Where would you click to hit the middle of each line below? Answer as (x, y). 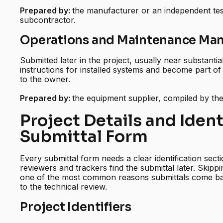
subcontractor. (48, 20)
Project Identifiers (76, 207)
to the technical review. (64, 187)
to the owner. (45, 79)
